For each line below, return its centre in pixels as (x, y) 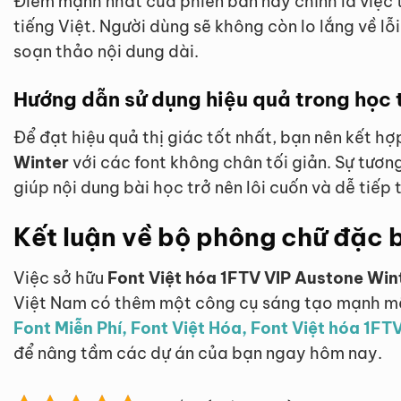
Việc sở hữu (60, 278)
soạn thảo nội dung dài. (106, 51)
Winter (41, 163)
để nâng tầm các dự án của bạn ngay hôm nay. (198, 354)
